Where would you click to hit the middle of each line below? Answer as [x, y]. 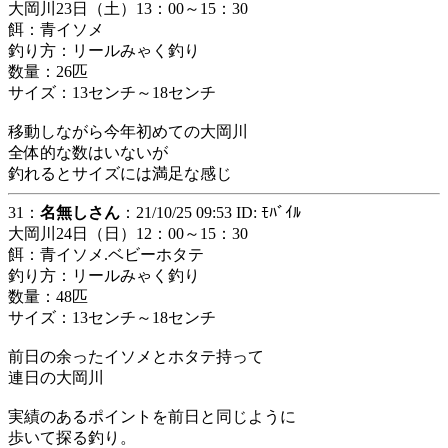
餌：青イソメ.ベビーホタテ [106, 254]
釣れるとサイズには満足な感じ [120, 173]
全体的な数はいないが [88, 152]
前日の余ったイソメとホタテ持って [136, 356]
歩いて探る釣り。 [72, 437]
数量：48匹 [48, 296]
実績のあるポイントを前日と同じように [152, 416]
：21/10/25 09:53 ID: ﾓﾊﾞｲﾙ [210, 212]
